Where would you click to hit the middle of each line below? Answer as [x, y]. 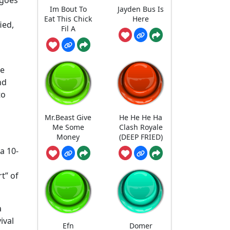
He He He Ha [141, 118]
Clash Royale [141, 127]
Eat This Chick [68, 18]
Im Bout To [68, 9]
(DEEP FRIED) [141, 137]
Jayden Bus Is [141, 9]
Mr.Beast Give [68, 118]
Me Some [68, 127]
